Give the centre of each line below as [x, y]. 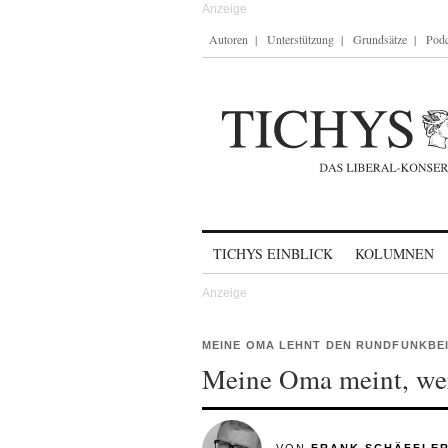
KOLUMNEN [394, 253]
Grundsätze [380, 39]
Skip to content [254, 244]
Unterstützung [300, 39]
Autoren [228, 39]
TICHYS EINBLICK [273, 253]
